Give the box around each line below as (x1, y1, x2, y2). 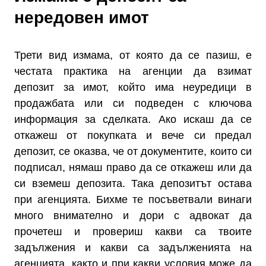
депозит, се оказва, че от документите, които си (14, 145, 252, 157)
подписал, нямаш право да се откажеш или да (14, 161, 252, 173)
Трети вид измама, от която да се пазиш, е (14, 49, 252, 61)
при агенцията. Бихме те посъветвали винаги (14, 194, 252, 205)
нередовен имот (14, 8, 149, 27)
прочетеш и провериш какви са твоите (14, 226, 252, 237)
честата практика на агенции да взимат (14, 65, 252, 77)
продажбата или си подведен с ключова (14, 97, 252, 109)
